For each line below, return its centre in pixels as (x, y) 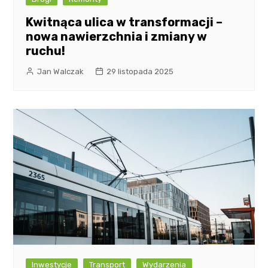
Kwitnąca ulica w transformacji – (124, 22)
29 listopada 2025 (140, 72)
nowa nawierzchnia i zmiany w (117, 37)
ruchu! (46, 51)
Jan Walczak (61, 72)
